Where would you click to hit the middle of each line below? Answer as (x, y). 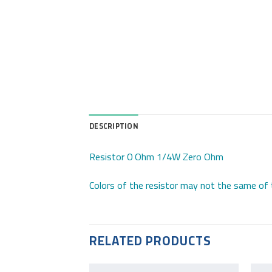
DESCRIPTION (114, 127)
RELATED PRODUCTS (151, 241)
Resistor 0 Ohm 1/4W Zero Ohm (156, 156)
